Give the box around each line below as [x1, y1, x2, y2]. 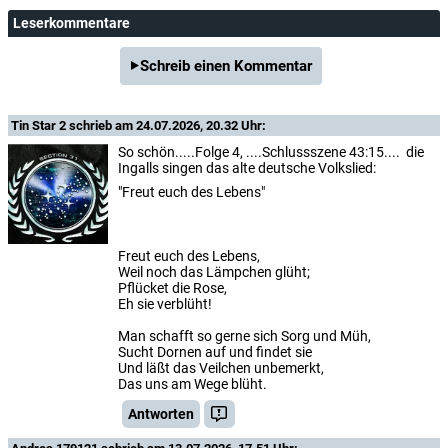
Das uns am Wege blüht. [118, 376, 267, 393]
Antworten [128, 406, 194, 423]
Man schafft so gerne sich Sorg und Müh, [118, 328, 371, 345]
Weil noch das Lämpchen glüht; [118, 264, 310, 281]
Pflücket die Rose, [118, 280, 227, 297]
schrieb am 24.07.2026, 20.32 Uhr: [69, 118, 266, 134]
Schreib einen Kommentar [140, 57, 312, 76]
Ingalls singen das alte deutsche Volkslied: [118, 160, 376, 177]
